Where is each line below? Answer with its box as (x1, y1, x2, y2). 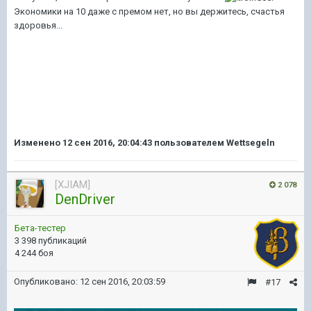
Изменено (14, 137, 62, 148)
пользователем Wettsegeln (152, 137, 275, 148)
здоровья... (14, 19, 62, 31)
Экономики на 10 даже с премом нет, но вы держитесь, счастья (14, 6, 285, 17)
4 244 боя (15, 248, 53, 258)
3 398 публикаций (15, 235, 87, 246)
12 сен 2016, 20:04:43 (62, 137, 152, 148)
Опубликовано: (14, 276, 80, 287)
